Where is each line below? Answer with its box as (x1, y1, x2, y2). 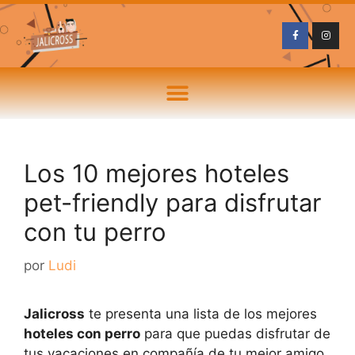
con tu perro (24, 217, 166, 246)
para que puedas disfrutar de (140, 325, 330, 342)
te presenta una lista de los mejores (85, 305, 317, 322)
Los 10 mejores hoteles (24, 158, 289, 188)
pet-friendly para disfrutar (24, 188, 322, 217)
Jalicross (24, 305, 85, 322)
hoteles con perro (24, 325, 140, 342)
